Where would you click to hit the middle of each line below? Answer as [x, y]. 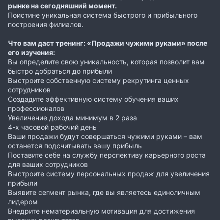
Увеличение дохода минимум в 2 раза [72, 117]
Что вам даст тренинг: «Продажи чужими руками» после [108, 43]
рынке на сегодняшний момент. [62, 5]
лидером [23, 201]
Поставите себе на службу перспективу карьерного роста [107, 155]
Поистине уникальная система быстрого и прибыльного [103, 15]
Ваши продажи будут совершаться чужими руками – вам [105, 136]
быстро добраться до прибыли [60, 71]
